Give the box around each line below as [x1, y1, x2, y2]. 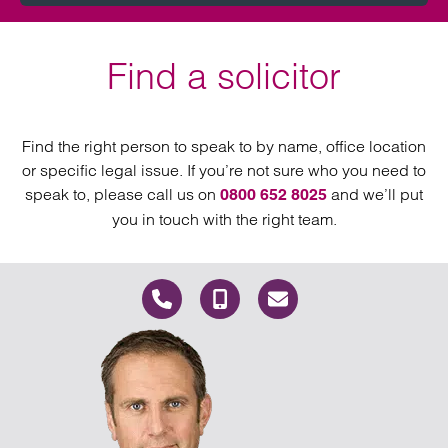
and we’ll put [327, 184, 423, 204]
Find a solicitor [107, 54, 341, 98]
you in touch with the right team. [111, 209, 337, 229]
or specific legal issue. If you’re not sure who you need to [22, 160, 426, 180]
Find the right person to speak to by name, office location [22, 136, 426, 156]
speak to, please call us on [25, 184, 220, 204]
